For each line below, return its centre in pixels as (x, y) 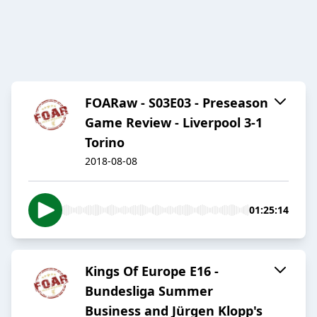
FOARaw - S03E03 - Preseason (177, 103)
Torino (105, 143)
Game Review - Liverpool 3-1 (174, 123)
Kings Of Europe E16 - (152, 271)
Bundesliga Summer (149, 291)
